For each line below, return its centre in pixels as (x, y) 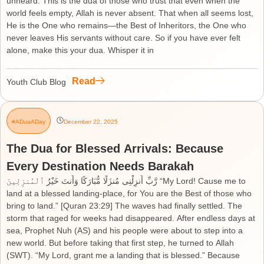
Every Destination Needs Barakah (100, 166)
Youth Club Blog (36, 82)
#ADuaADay (29, 121)
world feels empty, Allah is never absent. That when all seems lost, (130, 13)
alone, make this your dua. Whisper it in (80, 50)
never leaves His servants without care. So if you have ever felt (123, 38)
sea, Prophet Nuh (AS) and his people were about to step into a (125, 230)
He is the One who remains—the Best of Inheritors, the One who (126, 25)
